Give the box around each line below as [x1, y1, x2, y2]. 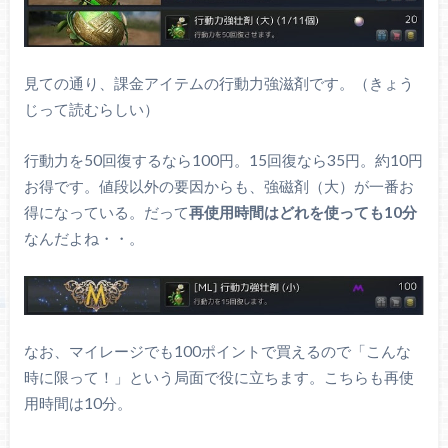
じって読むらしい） [23, 100, 159, 119]
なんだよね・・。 [23, 229, 144, 247]
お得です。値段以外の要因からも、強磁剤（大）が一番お [23, 177, 414, 195]
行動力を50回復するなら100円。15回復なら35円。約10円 [23, 151, 423, 169]
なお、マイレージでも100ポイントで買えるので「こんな [23, 342, 411, 360]
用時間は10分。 [23, 394, 132, 412]
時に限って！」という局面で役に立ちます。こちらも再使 [23, 368, 414, 386]
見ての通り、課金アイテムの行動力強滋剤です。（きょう [23, 74, 414, 93]
